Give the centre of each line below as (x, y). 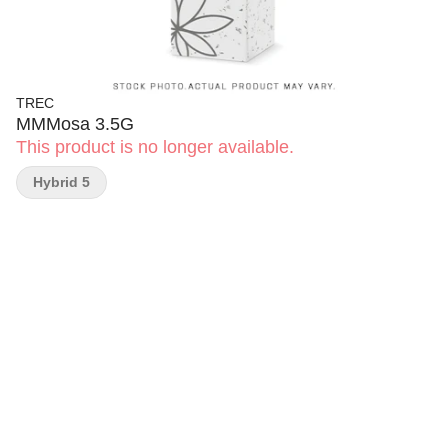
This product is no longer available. (155, 147)
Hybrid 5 (61, 182)
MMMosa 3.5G (75, 124)
